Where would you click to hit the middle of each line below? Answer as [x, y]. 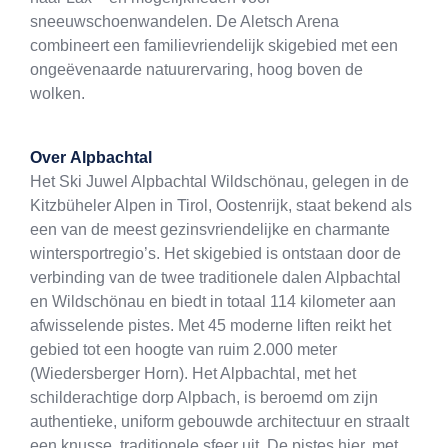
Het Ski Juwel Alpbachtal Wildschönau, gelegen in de [219, 182]
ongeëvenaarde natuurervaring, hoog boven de [196, 70]
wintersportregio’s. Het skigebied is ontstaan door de [215, 254]
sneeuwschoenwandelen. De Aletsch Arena [184, 22]
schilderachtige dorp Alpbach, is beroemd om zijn [204, 398]
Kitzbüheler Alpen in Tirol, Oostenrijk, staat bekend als [221, 206]
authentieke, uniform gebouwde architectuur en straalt [219, 422]
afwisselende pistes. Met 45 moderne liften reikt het [210, 326]
